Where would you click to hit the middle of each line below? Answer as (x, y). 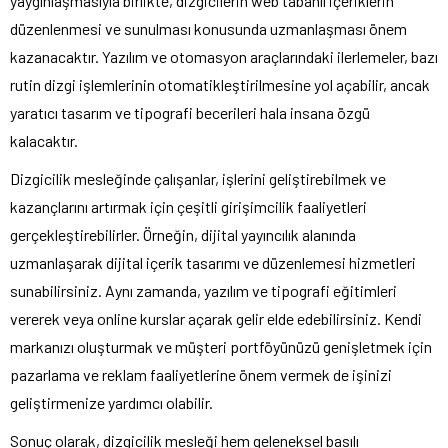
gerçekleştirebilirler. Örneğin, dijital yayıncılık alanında (183, 234)
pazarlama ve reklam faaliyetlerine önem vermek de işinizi (201, 374)
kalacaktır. (44, 140)
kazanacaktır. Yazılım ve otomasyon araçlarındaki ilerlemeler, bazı (224, 56)
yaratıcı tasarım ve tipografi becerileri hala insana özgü (190, 112)
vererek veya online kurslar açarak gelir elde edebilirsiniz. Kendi (216, 318)
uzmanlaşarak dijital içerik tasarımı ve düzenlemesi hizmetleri (213, 262)
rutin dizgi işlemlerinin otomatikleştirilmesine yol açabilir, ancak (220, 84)
